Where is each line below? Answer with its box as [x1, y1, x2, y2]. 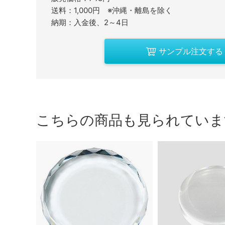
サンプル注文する [158, 46, 223, 56]
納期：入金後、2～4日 [51, 18, 129, 27]
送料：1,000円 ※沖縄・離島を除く [51, 6, 172, 15]
